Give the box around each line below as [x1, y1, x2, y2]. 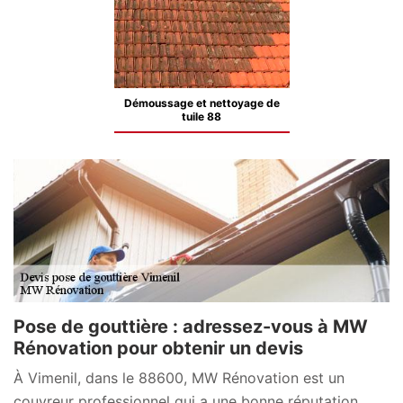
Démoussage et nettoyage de [123, 96, 280, 110]
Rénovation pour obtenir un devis [13, 336, 303, 359]
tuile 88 [182, 110, 221, 123]
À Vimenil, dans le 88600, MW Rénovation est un [13, 368, 345, 387]
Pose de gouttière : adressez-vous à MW [13, 315, 368, 337]
